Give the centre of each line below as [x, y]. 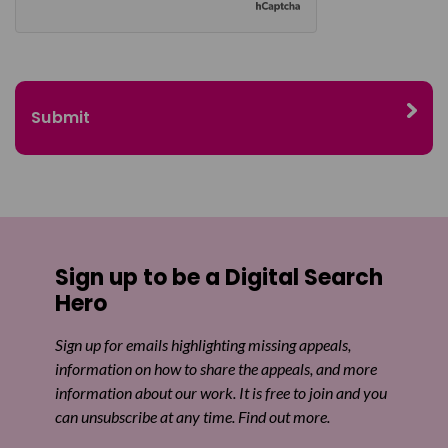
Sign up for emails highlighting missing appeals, [203, 344]
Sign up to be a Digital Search [219, 277]
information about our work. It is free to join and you [221, 392]
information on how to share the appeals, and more [216, 368]
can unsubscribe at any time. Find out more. [192, 416]
